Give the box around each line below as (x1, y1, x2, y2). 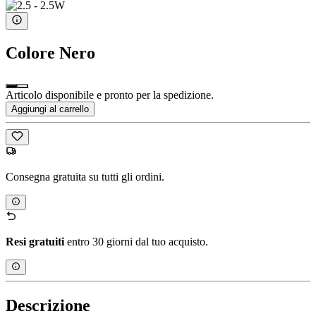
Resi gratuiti (6, 236, 64, 248)
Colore (6, 43, 55, 62)
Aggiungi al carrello (11, 104, 89, 115)
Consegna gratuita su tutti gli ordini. (6, 170, 164, 183)
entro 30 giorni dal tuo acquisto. (64, 236, 208, 248)
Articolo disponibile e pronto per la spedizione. (6, 89, 214, 102)
